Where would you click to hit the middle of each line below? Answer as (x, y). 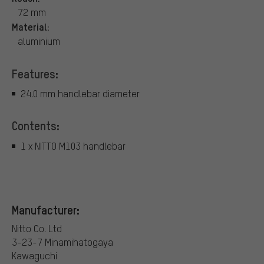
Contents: (36, 126)
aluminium (39, 41)
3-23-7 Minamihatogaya (62, 242)
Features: (35, 73)
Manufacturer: (46, 210)
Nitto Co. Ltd (37, 229)
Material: (31, 26)
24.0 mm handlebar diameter (80, 94)
